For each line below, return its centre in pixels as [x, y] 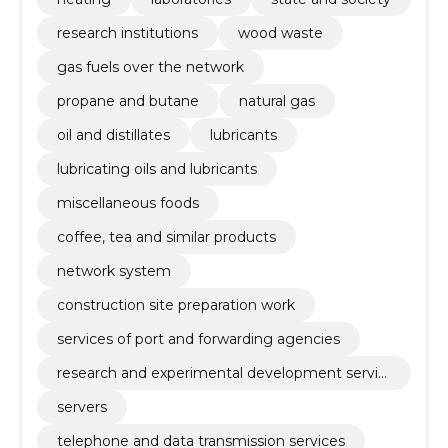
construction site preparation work [175, 305]
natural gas [276, 101]
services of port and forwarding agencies [198, 339]
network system [113, 271]
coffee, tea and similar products [166, 237]
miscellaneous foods [127, 203]
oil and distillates [113, 135]
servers [81, 407]
